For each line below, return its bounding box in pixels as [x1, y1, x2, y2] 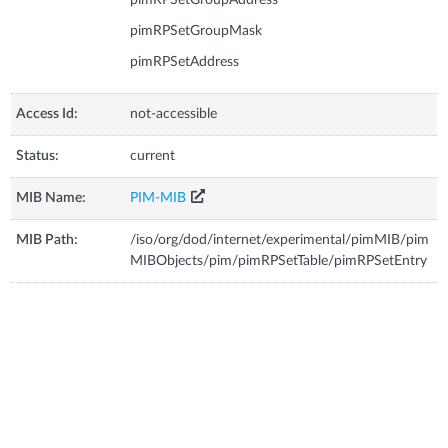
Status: [16, 148, 60, 163]
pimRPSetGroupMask [130, 23, 263, 38]
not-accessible [130, 106, 218, 121]
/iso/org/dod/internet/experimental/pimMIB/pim [130, 232, 430, 247]
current [130, 148, 176, 163]
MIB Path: [16, 232, 79, 247]
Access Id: [16, 106, 79, 121]
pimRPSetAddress [130, 54, 240, 69]
